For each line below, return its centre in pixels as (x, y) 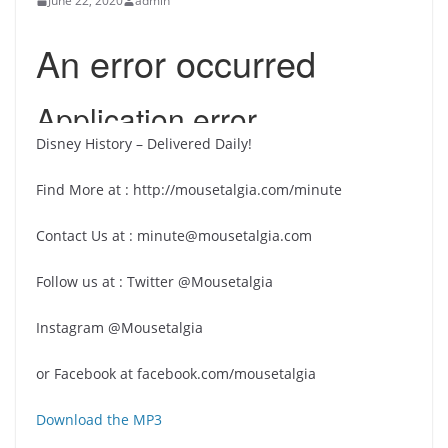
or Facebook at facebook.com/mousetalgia (176, 373)
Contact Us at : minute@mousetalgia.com (174, 235)
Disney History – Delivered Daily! (144, 143)
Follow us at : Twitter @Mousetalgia (154, 281)
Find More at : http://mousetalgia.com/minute (189, 189)
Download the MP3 (99, 419)
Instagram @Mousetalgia (119, 327)
